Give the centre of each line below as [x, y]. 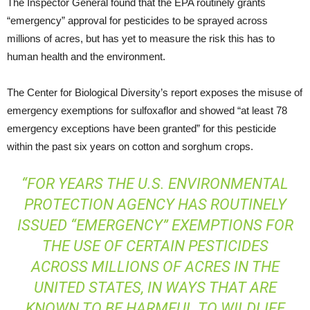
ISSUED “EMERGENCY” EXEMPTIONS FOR [155, 225]
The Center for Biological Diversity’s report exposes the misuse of [155, 92]
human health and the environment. [86, 56]
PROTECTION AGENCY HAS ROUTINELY [155, 204]
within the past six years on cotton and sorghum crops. [130, 146]
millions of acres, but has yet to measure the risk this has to [141, 38]
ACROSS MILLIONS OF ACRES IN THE [155, 266]
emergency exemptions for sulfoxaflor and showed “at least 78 [147, 110]
